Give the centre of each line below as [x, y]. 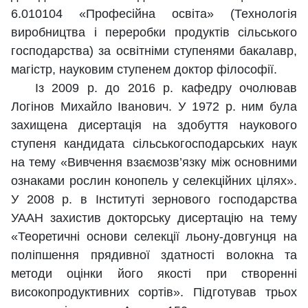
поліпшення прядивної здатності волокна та [154, 255]
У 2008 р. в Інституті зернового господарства [154, 200]
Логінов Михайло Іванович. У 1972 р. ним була [154, 107]
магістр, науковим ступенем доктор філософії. [144, 70]
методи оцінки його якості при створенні [154, 274]
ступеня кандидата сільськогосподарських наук [154, 144]
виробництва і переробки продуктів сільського [154, 33]
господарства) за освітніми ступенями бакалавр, [154, 51]
